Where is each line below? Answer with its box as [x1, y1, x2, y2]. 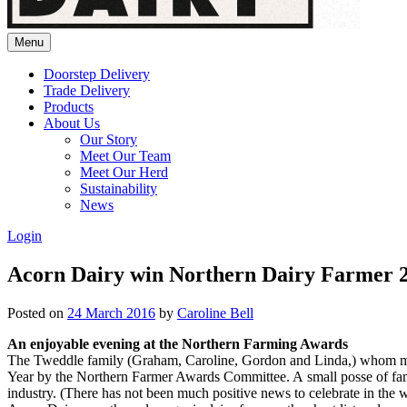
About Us [44, 115, 100, 131]
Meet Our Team [80, 148, 171, 164]
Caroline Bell [177, 304, 253, 321]
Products [44, 99, 94, 114]
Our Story [80, 132, 137, 147]
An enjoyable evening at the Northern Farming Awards [7, 335, 348, 352]
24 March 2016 [67, 304, 155, 321]
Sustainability [80, 181, 157, 196]
